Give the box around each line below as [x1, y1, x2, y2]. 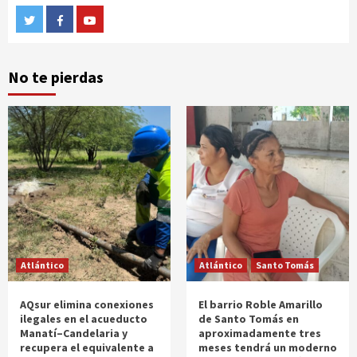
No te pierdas [8, 67, 104, 87]
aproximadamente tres [198, 326, 321, 340]
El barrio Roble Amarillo [198, 297, 323, 312]
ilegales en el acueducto [20, 312, 147, 326]
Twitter [34, 11, 69, 25]
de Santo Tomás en [198, 312, 299, 326]
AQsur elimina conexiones [20, 297, 154, 312]
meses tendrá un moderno [198, 340, 337, 355]
